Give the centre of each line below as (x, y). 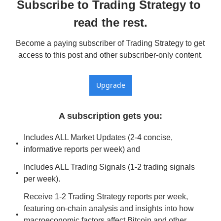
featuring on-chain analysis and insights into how (109, 208)
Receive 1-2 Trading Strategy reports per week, (106, 197)
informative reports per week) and (82, 149)
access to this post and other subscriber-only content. (110, 55)
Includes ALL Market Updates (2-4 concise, (98, 137)
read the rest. (110, 22)
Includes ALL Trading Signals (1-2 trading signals (109, 167)
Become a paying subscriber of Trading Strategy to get (110, 43)
